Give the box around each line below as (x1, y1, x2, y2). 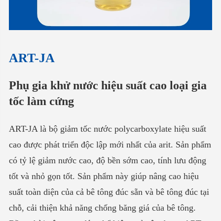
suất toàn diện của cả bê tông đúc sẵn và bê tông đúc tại (8, 186, 209, 197)
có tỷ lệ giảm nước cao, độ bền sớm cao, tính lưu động (8, 155, 206, 165)
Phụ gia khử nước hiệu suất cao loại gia (8, 78, 207, 92)
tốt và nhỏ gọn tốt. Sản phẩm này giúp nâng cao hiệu (8, 171, 199, 181)
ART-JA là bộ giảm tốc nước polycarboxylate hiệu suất (8, 123, 206, 134)
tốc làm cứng (8, 94, 74, 108)
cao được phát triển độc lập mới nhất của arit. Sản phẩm (8, 139, 211, 149)
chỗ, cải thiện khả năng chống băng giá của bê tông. (8, 202, 196, 213)
